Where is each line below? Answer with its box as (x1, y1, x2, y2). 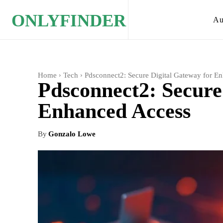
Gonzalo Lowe (48, 130, 96, 138)
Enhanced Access (38, 100, 191, 122)
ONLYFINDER (11, 11, 126, 30)
